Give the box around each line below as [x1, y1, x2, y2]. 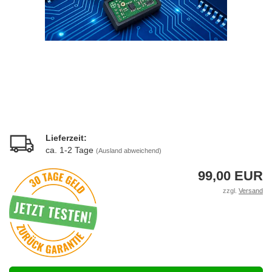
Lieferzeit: [46, 133, 87, 143]
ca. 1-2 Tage [46, 145, 96, 155]
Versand [239, 187, 263, 194]
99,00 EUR [198, 168, 263, 183]
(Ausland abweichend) [96, 147, 161, 154]
